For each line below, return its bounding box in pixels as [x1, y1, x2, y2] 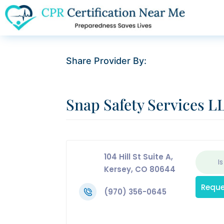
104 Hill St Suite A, [104, 151, 173, 162]
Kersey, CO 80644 [104, 164, 175, 175]
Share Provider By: [66, 55, 146, 66]
